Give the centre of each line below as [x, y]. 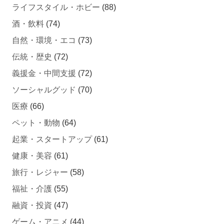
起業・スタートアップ [52, 139]
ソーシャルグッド [44, 89]
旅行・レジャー [40, 172]
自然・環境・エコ [44, 40]
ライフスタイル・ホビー [56, 7]
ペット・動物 [36, 122]
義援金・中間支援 [44, 73]
